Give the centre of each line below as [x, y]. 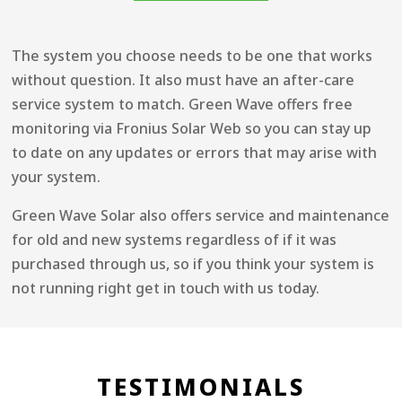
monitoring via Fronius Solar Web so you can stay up [192, 128]
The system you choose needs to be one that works [192, 55]
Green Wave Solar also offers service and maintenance [201, 215]
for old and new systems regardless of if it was [175, 239]
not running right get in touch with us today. [166, 288]
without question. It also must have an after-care [184, 79]
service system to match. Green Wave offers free [183, 104]
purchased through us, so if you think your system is [193, 263]
